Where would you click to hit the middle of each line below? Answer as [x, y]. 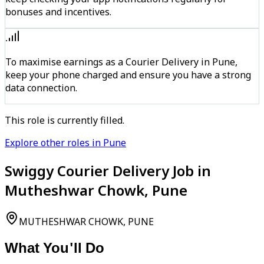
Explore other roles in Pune [65, 142]
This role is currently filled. [65, 120]
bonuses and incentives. [58, 11]
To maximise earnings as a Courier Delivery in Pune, [121, 62]
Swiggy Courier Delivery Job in [108, 170]
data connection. [41, 88]
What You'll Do [55, 250]
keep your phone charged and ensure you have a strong [128, 75]
